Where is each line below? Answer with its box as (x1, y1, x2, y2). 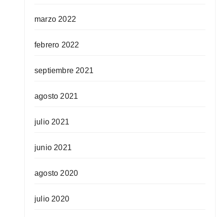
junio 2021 (34, 143, 72, 152)
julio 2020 (34, 195, 69, 203)
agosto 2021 (34, 92, 78, 100)
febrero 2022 (34, 41, 79, 49)
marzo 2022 (34, 15, 76, 23)
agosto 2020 (34, 169, 78, 177)
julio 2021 (34, 118, 69, 126)
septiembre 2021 (34, 66, 93, 75)
